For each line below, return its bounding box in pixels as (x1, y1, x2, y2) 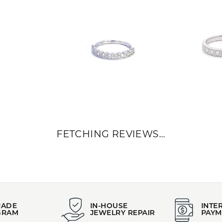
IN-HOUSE (90, 203, 128, 210)
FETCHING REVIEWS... (56, 130, 166, 140)
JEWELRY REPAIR (90, 210, 155, 217)
